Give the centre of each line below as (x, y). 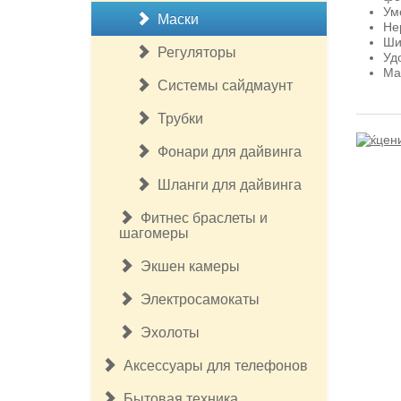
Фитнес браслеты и (200, 218)
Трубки (177, 119)
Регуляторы (193, 52)
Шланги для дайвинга (226, 185)
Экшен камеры (187, 266)
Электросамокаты (196, 299)
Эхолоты (166, 333)
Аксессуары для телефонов (212, 366)
